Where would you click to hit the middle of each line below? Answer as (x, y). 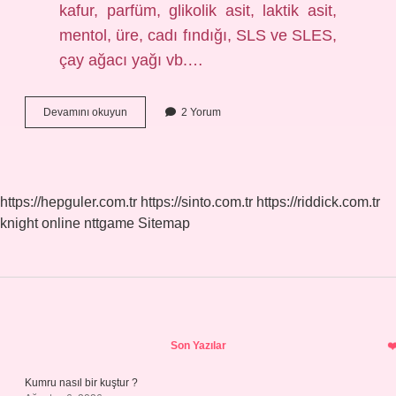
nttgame (109, 223)
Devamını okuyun (85, 112)
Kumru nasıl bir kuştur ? (81, 383)
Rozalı (142, 111)
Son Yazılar (198, 346)
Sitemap (164, 223)
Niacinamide (157, 143)
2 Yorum (201, 112)
